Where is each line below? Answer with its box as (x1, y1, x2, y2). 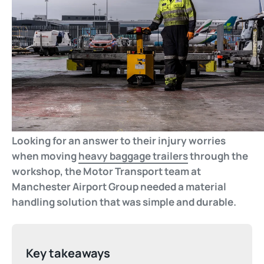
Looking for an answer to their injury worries (12, 134, 226, 148)
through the (188, 149, 248, 163)
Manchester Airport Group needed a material (12, 180, 226, 194)
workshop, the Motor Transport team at (12, 164, 201, 179)
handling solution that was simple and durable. (12, 195, 236, 209)
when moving (12, 149, 78, 163)
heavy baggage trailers (78, 149, 188, 163)
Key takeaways (26, 245, 110, 262)
